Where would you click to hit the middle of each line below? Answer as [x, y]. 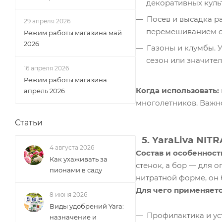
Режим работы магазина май [73, 33]
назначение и [73, 217]
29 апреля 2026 [47, 21]
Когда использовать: [177, 90]
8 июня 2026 [68, 194]
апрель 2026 [44, 91]
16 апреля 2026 [46, 68]
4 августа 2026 [72, 147]
